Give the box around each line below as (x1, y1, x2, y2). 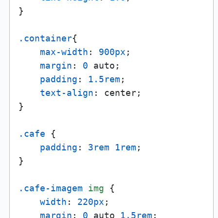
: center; (93, 88, 142, 98)
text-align (39, 88, 93, 98)
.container (18, 33, 72, 44)
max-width (39, 47, 88, 57)
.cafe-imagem (18, 183, 83, 194)
